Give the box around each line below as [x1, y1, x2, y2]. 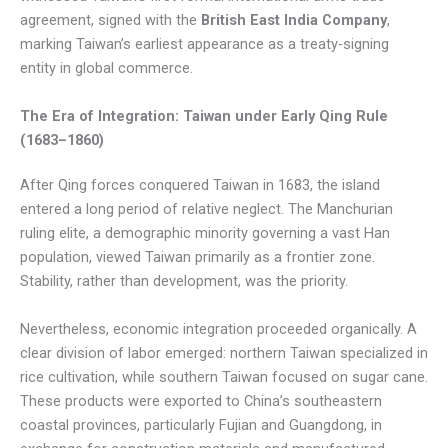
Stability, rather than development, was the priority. [20, 272, 348, 291]
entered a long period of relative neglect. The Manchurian [20, 200, 393, 219]
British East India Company [201, 11, 387, 30]
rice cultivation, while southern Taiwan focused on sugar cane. [20, 367, 428, 386]
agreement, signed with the [20, 11, 201, 30]
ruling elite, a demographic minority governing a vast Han [20, 224, 390, 243]
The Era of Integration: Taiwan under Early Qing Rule [20, 106, 388, 125]
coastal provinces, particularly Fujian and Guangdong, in [20, 415, 382, 434]
